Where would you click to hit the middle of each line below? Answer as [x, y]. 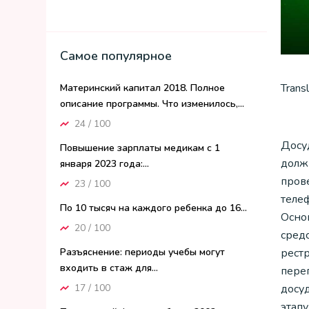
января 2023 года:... [104, 164]
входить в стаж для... [109, 268]
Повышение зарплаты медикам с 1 [140, 148]
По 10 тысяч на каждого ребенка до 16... [153, 208]
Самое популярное [116, 56]
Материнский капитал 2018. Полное [142, 88]
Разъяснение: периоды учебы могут [142, 252]
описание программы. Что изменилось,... [152, 104]
